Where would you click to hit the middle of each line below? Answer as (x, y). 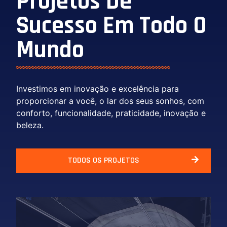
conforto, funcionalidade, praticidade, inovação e (111, 113)
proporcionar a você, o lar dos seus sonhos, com (110, 101)
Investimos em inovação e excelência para (98, 88)
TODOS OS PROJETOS (103, 161)
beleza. (30, 125)
